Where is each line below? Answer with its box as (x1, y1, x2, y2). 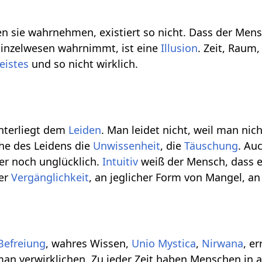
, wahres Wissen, (46, 236, 132, 251)
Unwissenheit (93, 139, 161, 153)
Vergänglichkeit (11, 170, 89, 185)
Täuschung (184, 139, 239, 153)
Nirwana (202, 236, 244, 251)
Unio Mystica (132, 236, 196, 251)
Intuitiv (102, 154, 139, 169)
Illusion (161, 41, 198, 56)
